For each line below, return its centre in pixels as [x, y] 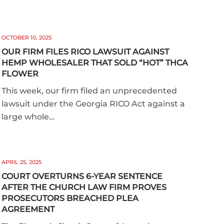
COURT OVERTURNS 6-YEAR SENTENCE [82, 176]
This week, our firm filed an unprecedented [89, 91]
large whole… [28, 117]
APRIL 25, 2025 [21, 162]
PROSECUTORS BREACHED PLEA [70, 198]
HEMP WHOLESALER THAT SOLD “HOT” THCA [94, 63]
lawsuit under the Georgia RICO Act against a [93, 104]
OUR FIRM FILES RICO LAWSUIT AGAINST [85, 52]
